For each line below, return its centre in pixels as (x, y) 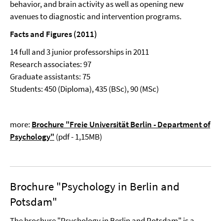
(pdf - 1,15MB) (78, 137)
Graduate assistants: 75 (50, 76)
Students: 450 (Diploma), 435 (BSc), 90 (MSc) (84, 89)
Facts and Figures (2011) (54, 34)
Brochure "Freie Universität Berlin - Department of (121, 124)
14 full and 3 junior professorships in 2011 (79, 52)
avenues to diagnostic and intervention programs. (96, 16)
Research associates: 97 (51, 64)
